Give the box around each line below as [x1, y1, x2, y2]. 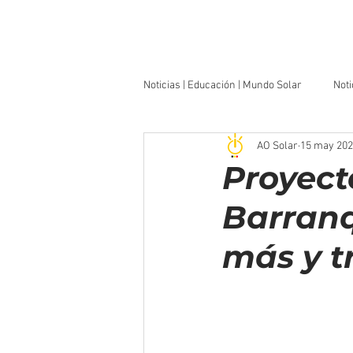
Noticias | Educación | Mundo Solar [143, 78, 302, 92]
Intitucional [175, 141, 226, 155]
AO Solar [257, 139, 298, 153]
